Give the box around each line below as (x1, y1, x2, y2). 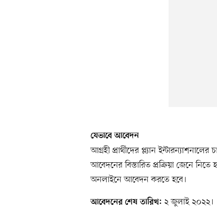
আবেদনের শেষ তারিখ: (91, 198, 164, 208)
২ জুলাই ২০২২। (164, 196, 214, 208)
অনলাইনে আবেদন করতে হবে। (91, 174, 186, 186)
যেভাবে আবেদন (91, 131, 139, 141)
